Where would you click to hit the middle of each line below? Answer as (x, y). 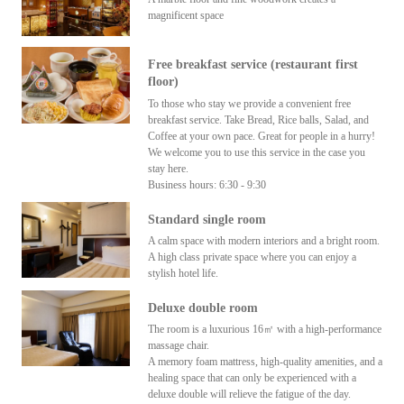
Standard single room (207, 219)
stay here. (168, 168)
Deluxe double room (202, 308)
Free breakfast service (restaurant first (252, 65)
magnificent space (185, 16)
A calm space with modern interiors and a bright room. (263, 240)
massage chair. (178, 345)
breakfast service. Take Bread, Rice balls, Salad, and (258, 119)
